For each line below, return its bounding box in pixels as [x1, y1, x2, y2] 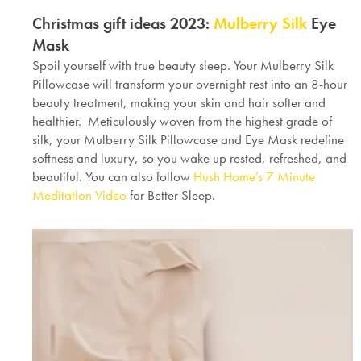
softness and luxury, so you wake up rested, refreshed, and [32, 149, 346, 168]
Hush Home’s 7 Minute [193, 168, 315, 186]
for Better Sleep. [127, 186, 215, 205]
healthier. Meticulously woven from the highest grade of [32, 112, 332, 131]
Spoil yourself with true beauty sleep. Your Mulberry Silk [32, 56, 334, 75]
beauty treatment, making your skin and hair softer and [32, 93, 326, 112]
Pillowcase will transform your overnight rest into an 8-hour [32, 75, 347, 93]
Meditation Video [32, 186, 127, 205]
